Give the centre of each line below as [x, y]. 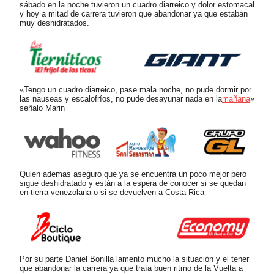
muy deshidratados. [54, 23]
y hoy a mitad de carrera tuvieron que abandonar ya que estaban [134, 13]
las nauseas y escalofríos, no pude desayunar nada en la [121, 98]
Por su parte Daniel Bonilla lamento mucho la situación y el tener [134, 259]
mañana [236, 98]
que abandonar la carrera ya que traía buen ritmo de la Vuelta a [131, 268]
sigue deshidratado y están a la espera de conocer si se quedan [133, 183]
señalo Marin [42, 108]
